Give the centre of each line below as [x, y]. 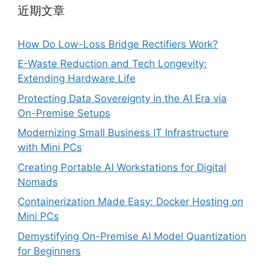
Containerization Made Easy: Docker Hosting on [131, 202]
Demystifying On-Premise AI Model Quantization [132, 236]
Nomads [38, 182]
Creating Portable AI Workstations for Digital [122, 167]
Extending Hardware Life [77, 78]
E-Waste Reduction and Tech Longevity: [112, 64]
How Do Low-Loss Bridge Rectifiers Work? [118, 44]
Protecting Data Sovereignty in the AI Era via [122, 98]
